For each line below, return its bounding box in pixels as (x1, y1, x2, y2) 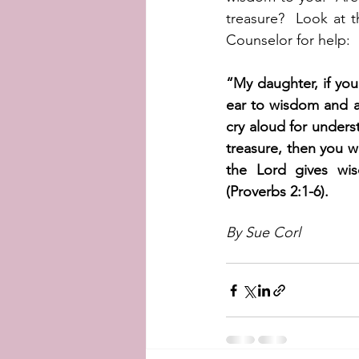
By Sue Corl (226, 224, 301, 241)
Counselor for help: (226, 31, 350, 49)
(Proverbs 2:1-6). (226, 183, 341, 200)
